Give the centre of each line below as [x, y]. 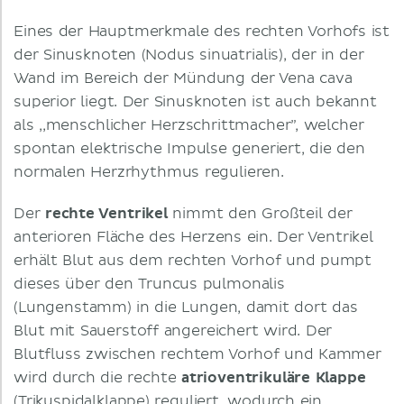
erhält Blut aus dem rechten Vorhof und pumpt [193, 261]
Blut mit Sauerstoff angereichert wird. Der [173, 331]
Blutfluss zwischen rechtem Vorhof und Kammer [197, 354]
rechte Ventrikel [106, 214]
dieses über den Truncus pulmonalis [149, 284]
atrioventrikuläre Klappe [273, 378]
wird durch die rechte [97, 378]
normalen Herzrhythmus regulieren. [149, 172]
